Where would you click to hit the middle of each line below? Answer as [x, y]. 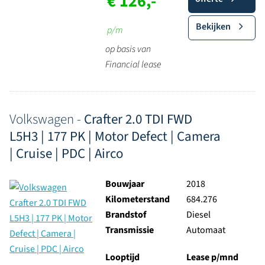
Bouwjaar [125, 184]
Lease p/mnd [212, 257]
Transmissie [129, 230]
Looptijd [122, 257]
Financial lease [133, 64]
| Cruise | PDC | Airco [66, 153]
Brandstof [125, 215]
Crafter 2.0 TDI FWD [138, 119]
